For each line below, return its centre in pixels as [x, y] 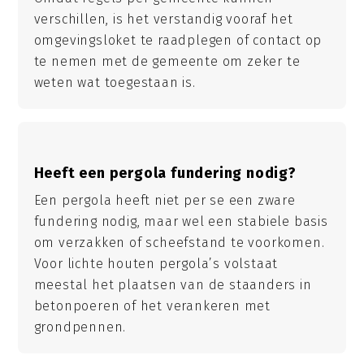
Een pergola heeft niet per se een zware [165, 200]
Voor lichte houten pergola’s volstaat [156, 263]
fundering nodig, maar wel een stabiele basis [181, 221]
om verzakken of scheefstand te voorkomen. [179, 242]
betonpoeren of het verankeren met [152, 305]
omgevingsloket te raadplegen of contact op [178, 41]
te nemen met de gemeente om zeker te [167, 62]
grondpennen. [80, 327]
